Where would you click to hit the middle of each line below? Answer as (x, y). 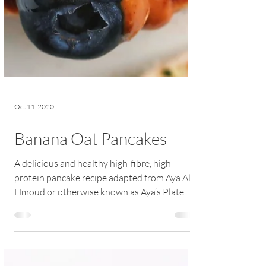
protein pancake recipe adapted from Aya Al (102, 226)
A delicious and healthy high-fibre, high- (94, 211)
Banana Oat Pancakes (91, 186)
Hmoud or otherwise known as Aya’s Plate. (100, 240)
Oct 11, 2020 (34, 154)
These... (29, 254)
